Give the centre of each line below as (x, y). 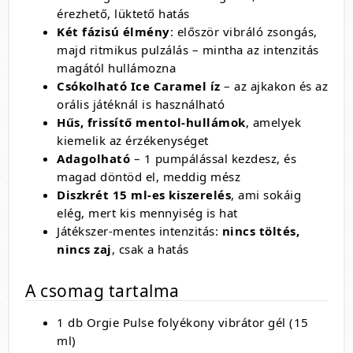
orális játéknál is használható (141, 104)
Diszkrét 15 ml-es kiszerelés (144, 195)
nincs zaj (84, 249)
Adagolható (93, 158)
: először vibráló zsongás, (243, 32)
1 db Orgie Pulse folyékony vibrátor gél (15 (183, 322)
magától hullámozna (116, 68)
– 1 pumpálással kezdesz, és (213, 158)
